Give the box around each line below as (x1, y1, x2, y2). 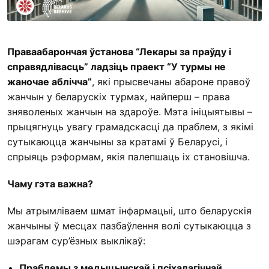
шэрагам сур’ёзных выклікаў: (7, 235, 145, 247)
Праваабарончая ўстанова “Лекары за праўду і (7, 46, 231, 58)
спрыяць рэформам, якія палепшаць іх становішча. (7, 151, 250, 163)
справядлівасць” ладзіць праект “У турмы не (7, 61, 226, 73)
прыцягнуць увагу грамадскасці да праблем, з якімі (7, 121, 253, 133)
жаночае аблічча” (7, 76, 92, 88)
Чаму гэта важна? (7, 178, 93, 190)
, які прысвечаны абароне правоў (92, 76, 250, 88)
